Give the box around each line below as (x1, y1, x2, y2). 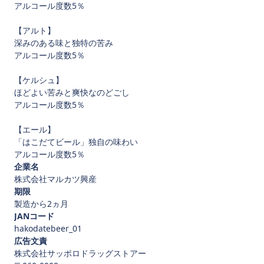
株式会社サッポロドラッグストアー (14, 247, 146, 259)
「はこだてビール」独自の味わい (14, 136, 138, 147)
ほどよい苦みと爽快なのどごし (14, 87, 130, 98)
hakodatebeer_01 (14, 223, 82, 234)
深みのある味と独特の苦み (14, 37, 113, 48)
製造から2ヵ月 (14, 198, 68, 209)
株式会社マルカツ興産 (14, 173, 97, 184)
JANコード (14, 210, 54, 222)
